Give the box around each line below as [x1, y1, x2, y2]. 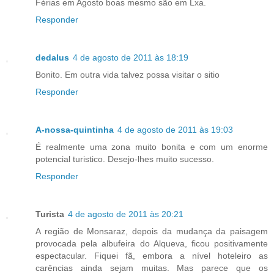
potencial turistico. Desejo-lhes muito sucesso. [35, 154, 214, 165]
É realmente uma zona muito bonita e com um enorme [35, 142, 268, 152]
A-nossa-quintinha [35, 125, 114, 135]
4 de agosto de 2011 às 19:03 [117, 125, 233, 135]
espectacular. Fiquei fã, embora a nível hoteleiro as [35, 251, 268, 261]
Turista [35, 209, 64, 220]
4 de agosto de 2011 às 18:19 [73, 53, 188, 63]
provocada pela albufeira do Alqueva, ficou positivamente [35, 239, 268, 249]
